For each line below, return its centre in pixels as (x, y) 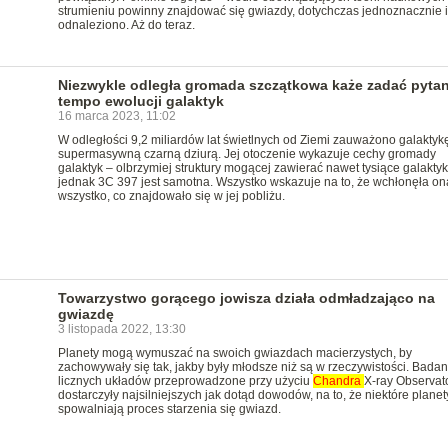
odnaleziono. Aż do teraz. (126, 25)
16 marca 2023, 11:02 (116, 116)
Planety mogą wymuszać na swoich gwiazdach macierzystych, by (234, 353)
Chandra (338, 381)
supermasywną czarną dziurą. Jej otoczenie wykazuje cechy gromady (246, 154)
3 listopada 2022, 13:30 (121, 329)
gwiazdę (85, 314)
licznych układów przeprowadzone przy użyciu (185, 381)
